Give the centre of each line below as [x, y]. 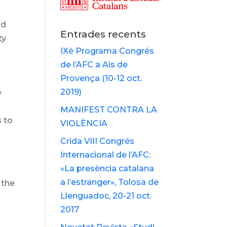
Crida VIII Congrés [98, 141]
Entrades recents [103, 34]
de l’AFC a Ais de [94, 65]
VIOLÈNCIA [84, 124]
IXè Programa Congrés [107, 51]
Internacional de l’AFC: [106, 155]
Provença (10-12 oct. [101, 79]
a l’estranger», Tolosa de [110, 182]
